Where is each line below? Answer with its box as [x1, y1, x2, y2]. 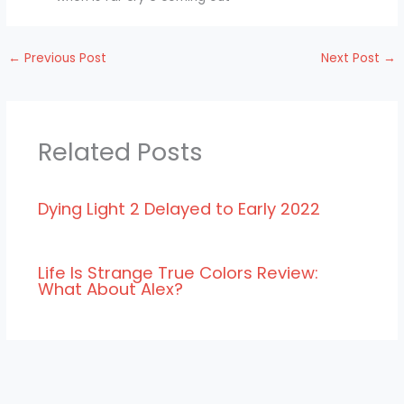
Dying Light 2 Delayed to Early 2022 [37, 197, 320, 221]
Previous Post [21, 50, 107, 68]
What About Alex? [37, 277, 183, 300]
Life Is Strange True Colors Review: [37, 261, 318, 284]
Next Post [320, 50, 383, 68]
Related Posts [37, 133, 203, 170]
